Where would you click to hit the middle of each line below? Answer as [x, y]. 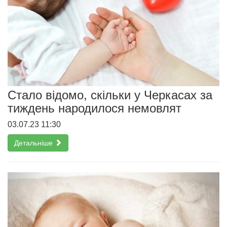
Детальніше [34, 143]
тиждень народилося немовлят [94, 108]
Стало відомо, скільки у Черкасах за [110, 95]
